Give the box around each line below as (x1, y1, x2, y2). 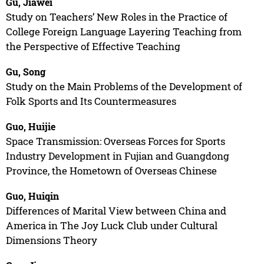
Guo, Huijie (5, 120, 55, 133)
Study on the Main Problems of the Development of (5, 79, 242, 93)
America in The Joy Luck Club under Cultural (5, 218, 217, 232)
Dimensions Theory (5, 233, 97, 247)
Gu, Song (5, 65, 45, 78)
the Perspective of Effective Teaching (5, 39, 180, 53)
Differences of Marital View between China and (5, 203, 226, 217)
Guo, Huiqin (5, 189, 59, 202)
